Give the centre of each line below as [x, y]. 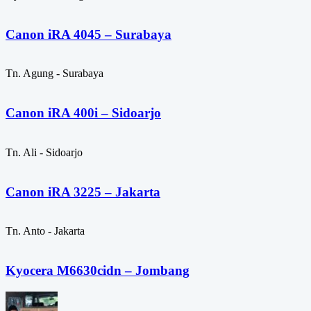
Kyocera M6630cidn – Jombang [98, 270]
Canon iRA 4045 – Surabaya [89, 34]
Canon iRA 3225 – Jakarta [83, 192]
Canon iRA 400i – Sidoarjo [83, 113]
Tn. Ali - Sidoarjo [44, 152]
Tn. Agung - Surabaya [54, 74]
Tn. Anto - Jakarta [45, 231]
